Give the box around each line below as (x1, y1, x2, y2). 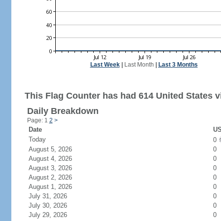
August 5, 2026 (28, 146, 84, 153)
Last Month (124, 61, 154, 68)
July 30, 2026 (28, 202, 79, 209)
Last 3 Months (158, 61, 198, 68)
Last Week (90, 61, 120, 68)
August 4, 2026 (28, 155, 84, 162)
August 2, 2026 (28, 174, 84, 181)
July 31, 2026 (28, 192, 79, 200)
